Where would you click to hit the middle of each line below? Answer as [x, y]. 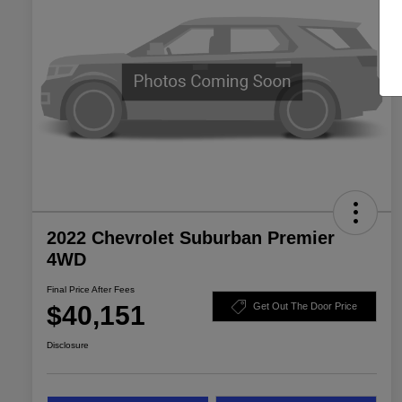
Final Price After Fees [91, 289]
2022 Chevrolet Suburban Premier [191, 237]
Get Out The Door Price [305, 306]
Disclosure [68, 345]
